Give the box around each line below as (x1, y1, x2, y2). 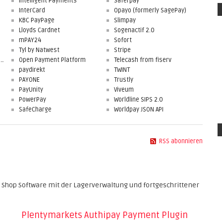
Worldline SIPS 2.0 (114, 96, 163, 104)
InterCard (19, 6, 45, 14)
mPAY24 (19, 36, 42, 44)
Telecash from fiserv (114, 56, 171, 64)
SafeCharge (19, 106, 52, 113)
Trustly (114, 76, 133, 84)
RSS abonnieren (159, 137, 203, 145)
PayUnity (19, 86, 43, 94)
